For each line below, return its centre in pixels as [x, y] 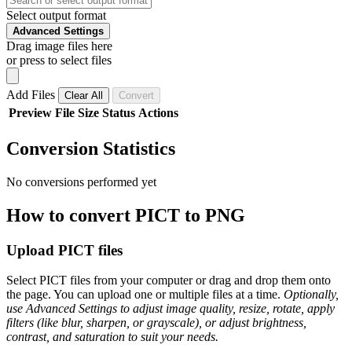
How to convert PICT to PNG [126, 215]
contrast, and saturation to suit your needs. [112, 337]
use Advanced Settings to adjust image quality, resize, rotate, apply [170, 309]
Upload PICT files [64, 250]
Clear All [84, 95]
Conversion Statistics [91, 148]
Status [119, 112]
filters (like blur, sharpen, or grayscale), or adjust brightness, [156, 323]
